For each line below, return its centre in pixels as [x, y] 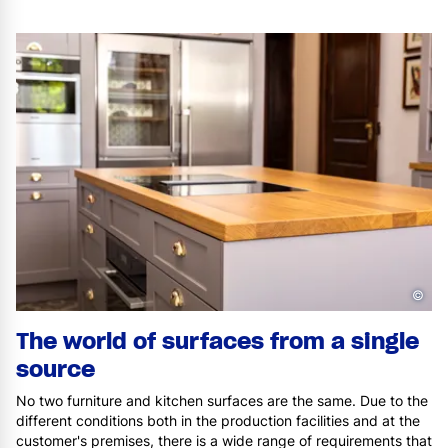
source [55, 368]
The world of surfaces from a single [217, 340]
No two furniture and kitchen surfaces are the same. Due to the [222, 400]
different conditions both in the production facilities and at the [218, 420]
